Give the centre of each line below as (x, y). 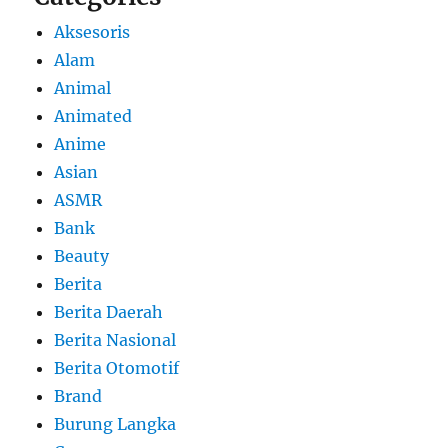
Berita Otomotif (117, 368)
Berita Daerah (109, 312)
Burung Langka (115, 424)
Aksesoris (92, 32)
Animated (93, 116)
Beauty (82, 256)
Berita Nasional (115, 340)
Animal (83, 88)
